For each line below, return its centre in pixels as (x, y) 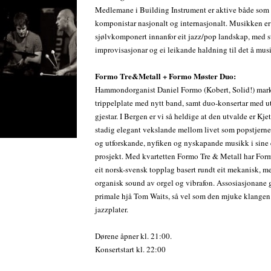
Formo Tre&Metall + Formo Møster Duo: (166, 76)
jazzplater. (112, 210)
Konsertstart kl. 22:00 (131, 250)
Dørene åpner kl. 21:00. (134, 236)
